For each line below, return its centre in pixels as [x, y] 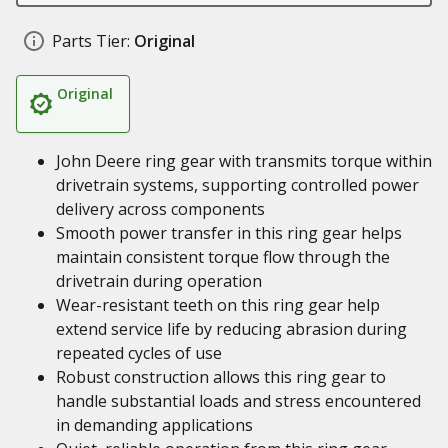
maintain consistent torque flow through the [223, 257]
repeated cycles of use [139, 353]
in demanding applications [154, 425]
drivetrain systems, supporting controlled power [237, 185]
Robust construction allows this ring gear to [221, 377]
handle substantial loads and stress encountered [238, 401]
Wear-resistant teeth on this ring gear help [218, 305]
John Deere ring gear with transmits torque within [244, 161]
